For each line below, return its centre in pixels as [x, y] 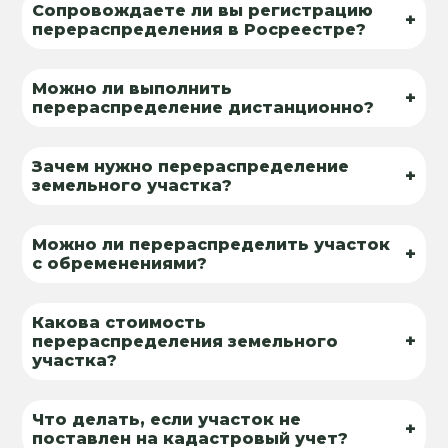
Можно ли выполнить [132, 88]
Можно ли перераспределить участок [211, 244]
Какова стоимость [119, 322]
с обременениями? [120, 263]
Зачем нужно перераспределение [191, 166]
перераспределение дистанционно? [203, 107]
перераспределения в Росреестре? [199, 29]
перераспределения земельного [185, 341]
